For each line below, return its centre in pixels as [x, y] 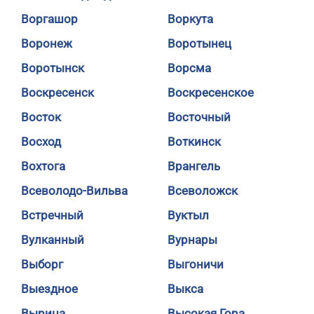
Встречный [52, 215]
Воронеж [47, 43]
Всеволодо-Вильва [74, 191]
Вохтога [43, 166]
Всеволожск [203, 191]
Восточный [199, 117]
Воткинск [194, 142]
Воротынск [53, 68]
